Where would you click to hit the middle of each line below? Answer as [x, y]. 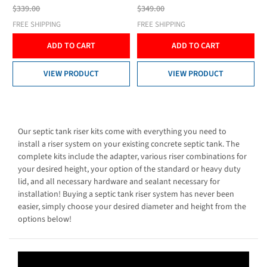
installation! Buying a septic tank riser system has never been [126, 195]
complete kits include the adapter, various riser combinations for [132, 157]
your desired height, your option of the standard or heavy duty [129, 170]
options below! [45, 220]
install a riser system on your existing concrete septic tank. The [129, 145]
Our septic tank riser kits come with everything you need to [122, 132]
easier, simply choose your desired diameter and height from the [132, 207]
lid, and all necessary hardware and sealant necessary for [119, 182]
